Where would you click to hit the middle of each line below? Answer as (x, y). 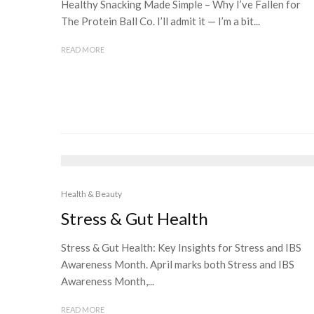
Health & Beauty (91, 194)
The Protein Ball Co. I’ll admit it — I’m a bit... (161, 21)
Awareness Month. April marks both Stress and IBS (178, 264)
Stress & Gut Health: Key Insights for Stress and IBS (181, 247)
